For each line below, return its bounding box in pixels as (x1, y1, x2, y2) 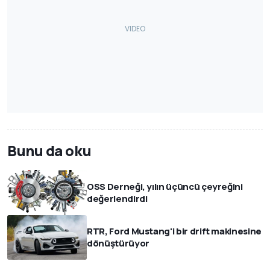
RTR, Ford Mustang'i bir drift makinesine (87, 224, 262, 237)
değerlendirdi (87, 192, 148, 205)
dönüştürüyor (87, 236, 149, 250)
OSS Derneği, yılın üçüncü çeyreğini (87, 180, 243, 193)
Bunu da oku (7, 140, 92, 161)
